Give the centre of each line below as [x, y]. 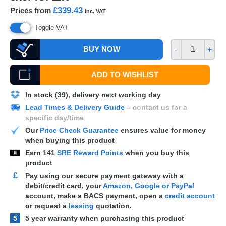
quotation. [113, 206]
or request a [47, 206]
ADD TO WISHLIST [125, 74]
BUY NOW [102, 49]
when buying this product [70, 140]
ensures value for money [162, 130]
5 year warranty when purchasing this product [105, 218]
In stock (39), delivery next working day [93, 95]
